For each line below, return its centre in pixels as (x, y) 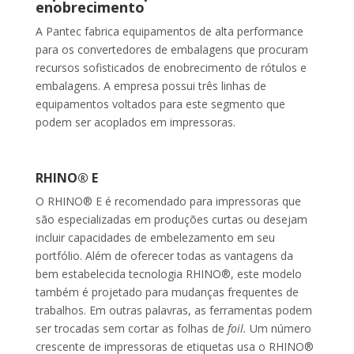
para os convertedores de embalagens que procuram (171, 50)
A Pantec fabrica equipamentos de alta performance (169, 32)
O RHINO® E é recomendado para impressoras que (168, 201)
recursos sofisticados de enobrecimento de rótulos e (171, 68)
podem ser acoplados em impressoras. (135, 122)
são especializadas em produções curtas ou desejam (171, 220)
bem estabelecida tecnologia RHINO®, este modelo (168, 274)
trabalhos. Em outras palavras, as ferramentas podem (173, 311)
